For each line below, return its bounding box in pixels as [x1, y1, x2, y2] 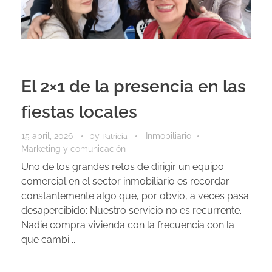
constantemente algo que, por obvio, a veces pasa [21, 189, 249, 202]
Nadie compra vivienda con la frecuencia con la [21, 219, 234, 231]
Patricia [102, 131, 129, 141]
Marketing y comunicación [21, 143, 126, 154]
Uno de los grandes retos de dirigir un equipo [21, 160, 224, 172]
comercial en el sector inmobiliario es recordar [21, 175, 229, 187]
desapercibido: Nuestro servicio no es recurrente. [21, 204, 242, 216]
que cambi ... [21, 233, 77, 245]
